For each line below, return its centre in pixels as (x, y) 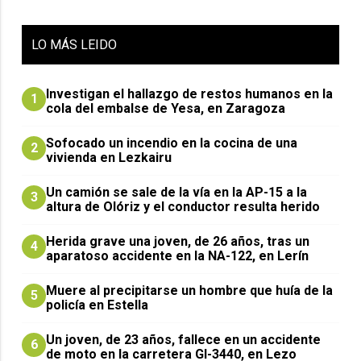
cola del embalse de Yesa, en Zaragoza (166, 109)
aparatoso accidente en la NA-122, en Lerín (178, 256)
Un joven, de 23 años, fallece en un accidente (184, 340)
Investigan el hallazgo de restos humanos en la (190, 94)
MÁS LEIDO (84, 45)
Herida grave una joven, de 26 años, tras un (178, 242)
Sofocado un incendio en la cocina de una (172, 143)
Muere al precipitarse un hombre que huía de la (190, 291)
